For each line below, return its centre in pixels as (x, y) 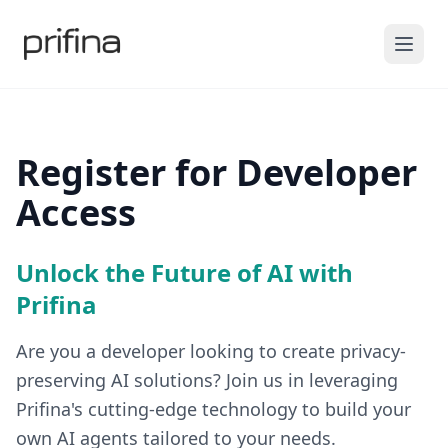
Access (76, 212)
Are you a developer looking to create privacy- (211, 351)
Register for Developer (216, 172)
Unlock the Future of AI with (184, 272)
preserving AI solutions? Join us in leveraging (207, 380)
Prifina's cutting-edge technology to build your (213, 409)
